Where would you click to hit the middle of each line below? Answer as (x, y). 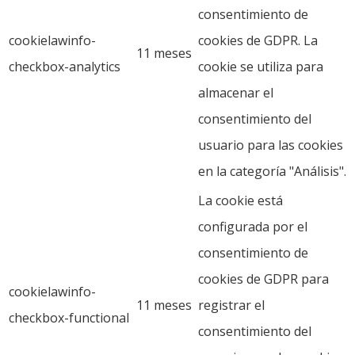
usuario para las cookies (271, 145)
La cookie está (240, 200)
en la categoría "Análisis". (272, 171)
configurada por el (253, 226)
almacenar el (236, 92)
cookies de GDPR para (263, 279)
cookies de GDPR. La (258, 40)
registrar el (231, 305)
